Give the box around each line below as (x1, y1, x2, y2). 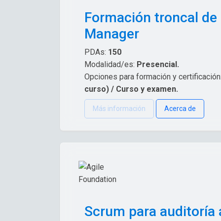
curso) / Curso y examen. (84, 84, 178, 94)
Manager (84, 25, 139, 42)
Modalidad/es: (84, 59, 137, 69)
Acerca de (164, 104, 196, 112)
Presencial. (137, 59, 179, 69)
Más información (93, 104, 146, 112)
